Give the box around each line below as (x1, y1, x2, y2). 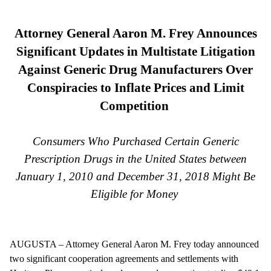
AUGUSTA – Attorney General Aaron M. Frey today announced (10, 238, 259, 249)
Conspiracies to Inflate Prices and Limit (27, 80, 244, 95)
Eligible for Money (90, 187, 181, 200)
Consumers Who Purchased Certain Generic (32, 134, 239, 148)
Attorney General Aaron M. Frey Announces (14, 25, 257, 41)
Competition (99, 98, 172, 113)
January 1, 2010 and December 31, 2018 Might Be (16, 169, 255, 183)
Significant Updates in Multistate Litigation (16, 44, 255, 59)
